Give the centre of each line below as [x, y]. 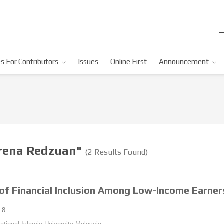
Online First [129, 62]
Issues [88, 62]
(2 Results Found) [116, 152]
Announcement [184, 62]
